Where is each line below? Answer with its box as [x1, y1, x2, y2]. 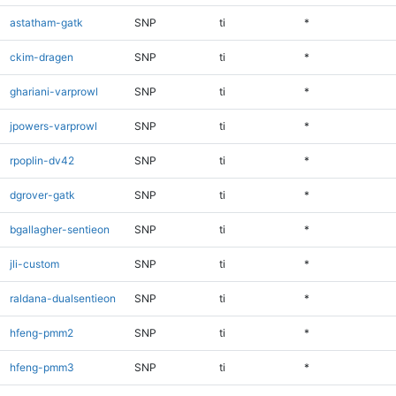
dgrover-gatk [9, 187, 75, 202]
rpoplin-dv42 [9, 153, 74, 167]
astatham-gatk [9, 15, 83, 29]
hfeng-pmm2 [9, 325, 73, 339]
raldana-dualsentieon [9, 291, 116, 305]
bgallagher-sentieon [9, 222, 110, 236]
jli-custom [9, 256, 59, 270]
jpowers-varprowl [9, 118, 97, 133]
